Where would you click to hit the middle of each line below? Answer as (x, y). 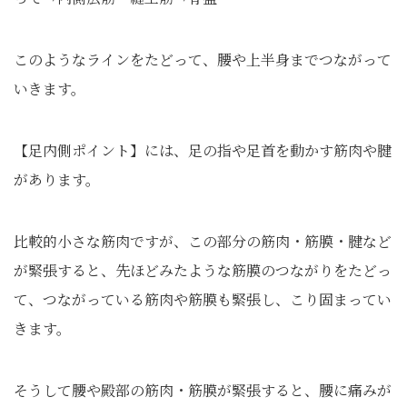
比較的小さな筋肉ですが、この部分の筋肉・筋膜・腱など (203, 241)
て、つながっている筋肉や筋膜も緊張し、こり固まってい (203, 299)
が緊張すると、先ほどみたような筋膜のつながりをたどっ (203, 270)
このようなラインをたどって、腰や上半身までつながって (203, 59)
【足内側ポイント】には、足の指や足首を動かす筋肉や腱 (203, 150)
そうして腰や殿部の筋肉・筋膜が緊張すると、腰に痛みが (203, 390)
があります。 (57, 179)
